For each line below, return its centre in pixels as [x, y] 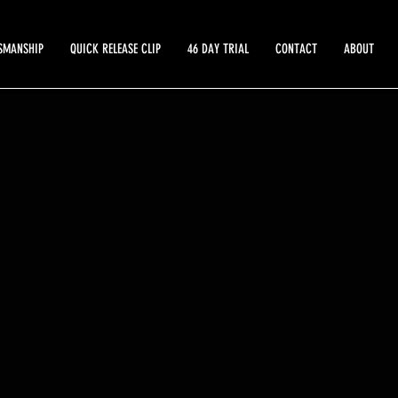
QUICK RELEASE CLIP [115, 49]
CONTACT [296, 49]
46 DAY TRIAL [218, 49]
